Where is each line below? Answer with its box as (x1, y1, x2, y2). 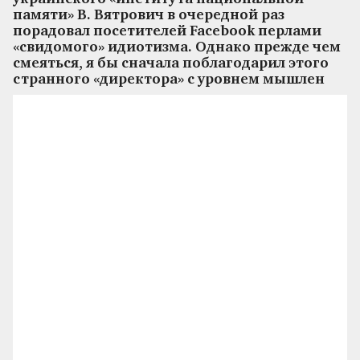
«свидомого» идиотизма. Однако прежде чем (13, 40, 341, 55)
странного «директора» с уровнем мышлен (13, 72, 325, 87)
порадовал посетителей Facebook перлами (13, 24, 321, 39)
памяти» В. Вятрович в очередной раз (13, 8, 284, 22)
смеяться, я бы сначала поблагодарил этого (13, 56, 329, 71)
